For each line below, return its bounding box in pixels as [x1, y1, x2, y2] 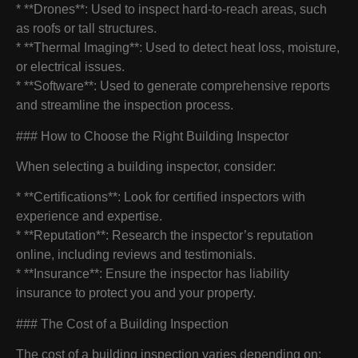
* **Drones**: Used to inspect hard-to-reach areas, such [16, 2, 327, 17]
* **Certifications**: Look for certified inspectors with [16, 190, 305, 205]
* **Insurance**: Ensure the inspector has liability [16, 267, 289, 281]
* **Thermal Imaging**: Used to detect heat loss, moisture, [16, 41, 340, 55]
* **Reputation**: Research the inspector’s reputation [16, 229, 313, 243]
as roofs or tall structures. [16, 22, 157, 36]
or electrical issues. [16, 60, 125, 74]
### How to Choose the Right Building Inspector [16, 129, 288, 143]
